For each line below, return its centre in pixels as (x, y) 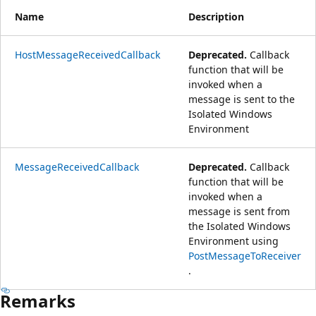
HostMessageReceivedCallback (87, 54)
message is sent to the (242, 99)
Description (216, 16)
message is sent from (239, 211)
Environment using (233, 241)
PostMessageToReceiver (244, 255)
